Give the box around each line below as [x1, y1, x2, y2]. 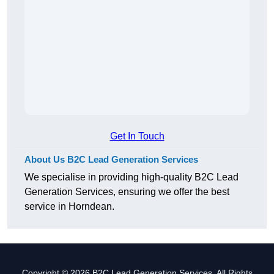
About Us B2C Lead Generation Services [24, 154, 198, 165]
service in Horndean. [24, 201, 114, 212]
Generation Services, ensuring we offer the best [24, 186, 229, 197]
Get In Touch [109, 130, 165, 141]
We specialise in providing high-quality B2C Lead [24, 171, 239, 182]
